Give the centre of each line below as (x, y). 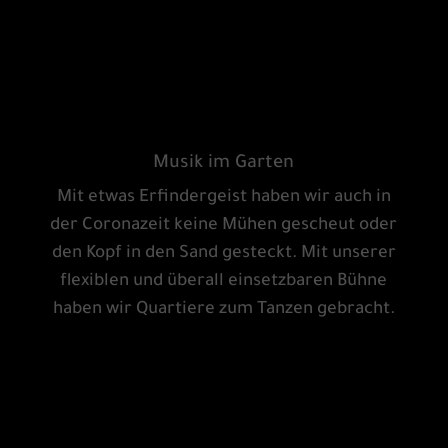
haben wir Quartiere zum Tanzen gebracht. (223, 311)
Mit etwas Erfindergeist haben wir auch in (223, 199)
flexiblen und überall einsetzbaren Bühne (224, 283)
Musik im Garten (224, 164)
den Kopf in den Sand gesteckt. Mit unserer (223, 255)
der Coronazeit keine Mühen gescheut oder (224, 227)
